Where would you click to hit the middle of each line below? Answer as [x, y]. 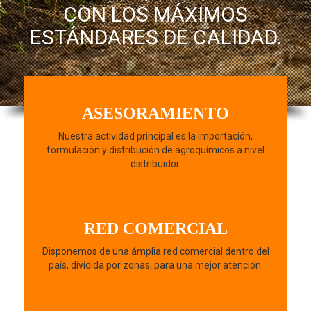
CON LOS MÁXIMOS [155, 14]
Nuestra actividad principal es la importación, [155, 136]
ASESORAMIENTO [155, 114]
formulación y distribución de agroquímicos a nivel [155, 150]
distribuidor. [155, 164]
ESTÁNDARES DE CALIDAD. [155, 37]
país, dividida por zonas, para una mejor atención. [155, 266]
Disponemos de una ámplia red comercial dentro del [155, 252]
